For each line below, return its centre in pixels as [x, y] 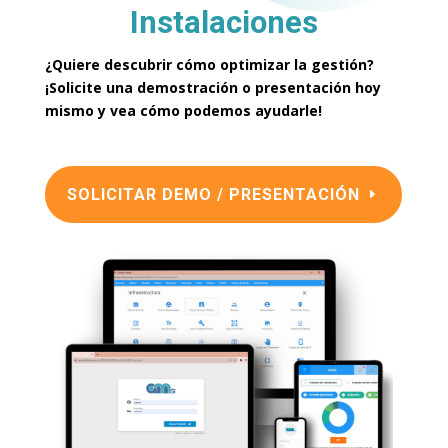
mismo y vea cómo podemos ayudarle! [183, 111]
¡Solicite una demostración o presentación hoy [212, 88]
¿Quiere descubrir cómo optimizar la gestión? [209, 65]
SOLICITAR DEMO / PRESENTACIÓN [213, 194]
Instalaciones [223, 23]
